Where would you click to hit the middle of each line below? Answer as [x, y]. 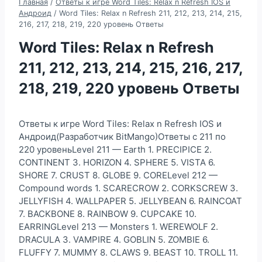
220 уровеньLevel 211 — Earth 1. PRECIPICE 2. [115, 149]
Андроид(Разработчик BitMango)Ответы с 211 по [122, 136]
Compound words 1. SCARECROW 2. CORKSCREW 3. [128, 188]
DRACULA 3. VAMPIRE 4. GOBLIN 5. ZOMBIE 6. [114, 239]
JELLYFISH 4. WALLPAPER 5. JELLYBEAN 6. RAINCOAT [130, 201]
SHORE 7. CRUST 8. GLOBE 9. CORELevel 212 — [118, 175]
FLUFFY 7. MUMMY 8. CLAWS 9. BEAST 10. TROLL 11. [128, 252]
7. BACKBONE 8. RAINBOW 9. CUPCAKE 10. [108, 213]
